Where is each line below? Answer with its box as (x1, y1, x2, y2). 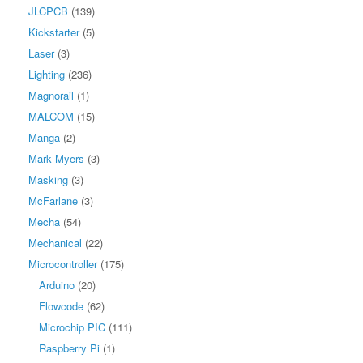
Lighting (28, 66, 65, 82)
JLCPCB (28, 2, 68, 19)
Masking (28, 171, 68, 187)
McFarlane (28, 192, 78, 208)
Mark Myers (28, 150, 84, 166)
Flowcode (39, 297, 83, 314)
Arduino (39, 276, 75, 293)
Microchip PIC (39, 318, 105, 335)
